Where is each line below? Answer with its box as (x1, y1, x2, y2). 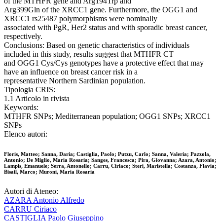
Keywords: (4, 103, 38, 112)
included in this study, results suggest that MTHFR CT (4, 50, 174, 59)
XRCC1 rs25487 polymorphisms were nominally (4, 14, 157, 23)
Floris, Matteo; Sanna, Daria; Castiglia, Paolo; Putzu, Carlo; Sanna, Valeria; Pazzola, (4, 151, 211, 157)
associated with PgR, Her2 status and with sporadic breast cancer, (4, 23, 207, 32)
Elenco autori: (4, 130, 47, 139)
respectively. (4, 32, 42, 41)
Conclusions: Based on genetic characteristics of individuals (4, 41, 189, 50)
